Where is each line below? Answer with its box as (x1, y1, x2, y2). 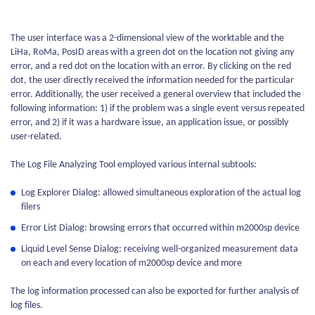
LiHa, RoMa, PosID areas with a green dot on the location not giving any (11, 47, 294, 58)
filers (21, 202, 40, 212)
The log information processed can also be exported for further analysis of (11, 286, 299, 297)
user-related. (11, 131, 62, 142)
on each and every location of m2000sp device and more (21, 258, 242, 269)
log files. (11, 300, 43, 311)
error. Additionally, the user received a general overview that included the (11, 89, 301, 100)
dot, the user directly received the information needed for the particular (11, 75, 294, 86)
